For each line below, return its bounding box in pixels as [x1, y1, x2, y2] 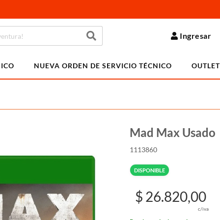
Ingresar [180, 31, 212, 40]
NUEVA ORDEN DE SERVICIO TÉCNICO [34, 61, 172, 70]
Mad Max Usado [130, 125, 216, 139]
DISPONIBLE [134, 167, 165, 173]
